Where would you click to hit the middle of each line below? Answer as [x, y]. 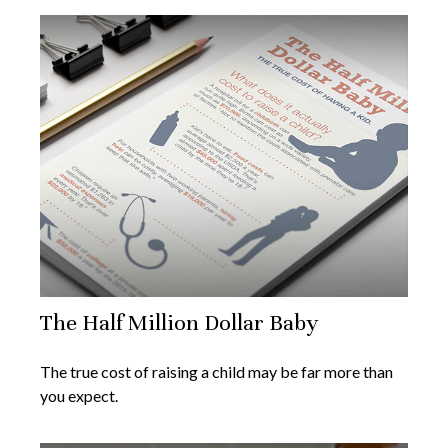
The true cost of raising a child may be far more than [216, 372]
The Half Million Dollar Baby [179, 323]
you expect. [79, 396]
